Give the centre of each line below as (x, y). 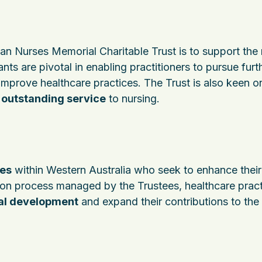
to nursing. (133, 99)
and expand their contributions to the (169, 201)
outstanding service (54, 99)
